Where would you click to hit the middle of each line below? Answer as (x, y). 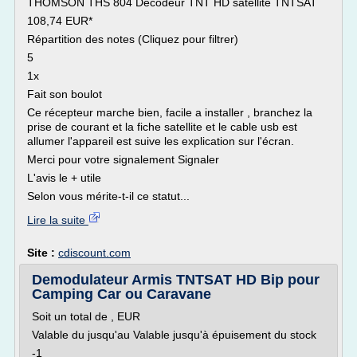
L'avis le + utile (64, 178)
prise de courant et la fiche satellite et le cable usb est (162, 127)
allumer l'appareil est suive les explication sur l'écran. (161, 141)
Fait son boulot (65, 94)
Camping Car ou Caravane (122, 294)
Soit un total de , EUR (86, 316)
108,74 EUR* (60, 21)
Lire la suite (58, 220)
